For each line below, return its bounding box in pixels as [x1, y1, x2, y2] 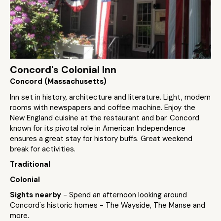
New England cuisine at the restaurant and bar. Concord [10, 113, 199, 123]
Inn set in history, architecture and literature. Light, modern [10, 92, 211, 102]
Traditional [10, 159, 50, 169]
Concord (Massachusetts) [10, 76, 107, 86]
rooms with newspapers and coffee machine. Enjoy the [10, 103, 195, 112]
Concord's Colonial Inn [10, 63, 116, 76]
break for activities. [10, 144, 75, 154]
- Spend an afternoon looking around [63, 190, 187, 200]
